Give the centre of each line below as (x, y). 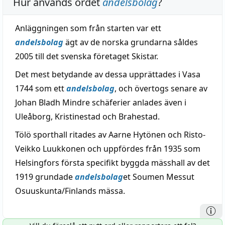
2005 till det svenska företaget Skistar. (87, 56)
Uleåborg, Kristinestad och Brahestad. (87, 117)
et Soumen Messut (159, 177)
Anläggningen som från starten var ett (88, 28)
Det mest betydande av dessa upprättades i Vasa (108, 74)
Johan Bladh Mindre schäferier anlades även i (101, 102)
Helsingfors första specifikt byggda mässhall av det (113, 163)
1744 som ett (41, 88)
